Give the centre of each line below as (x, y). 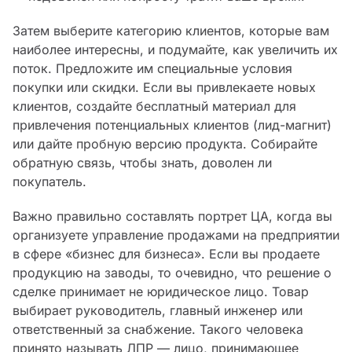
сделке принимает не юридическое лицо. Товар (161, 292)
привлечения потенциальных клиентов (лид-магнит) (172, 125)
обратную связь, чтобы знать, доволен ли (142, 163)
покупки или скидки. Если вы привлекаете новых (164, 88)
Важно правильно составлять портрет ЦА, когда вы (172, 216)
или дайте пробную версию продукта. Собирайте (165, 144)
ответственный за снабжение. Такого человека (158, 330)
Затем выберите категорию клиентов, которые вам (171, 31)
